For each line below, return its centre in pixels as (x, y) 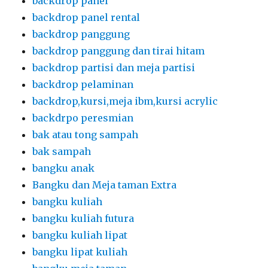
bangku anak (64, 168)
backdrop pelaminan (83, 84)
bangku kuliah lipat (80, 235)
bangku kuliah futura (83, 218)
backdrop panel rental (86, 17)
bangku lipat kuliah (80, 252)
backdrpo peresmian (83, 118)
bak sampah (62, 151)
